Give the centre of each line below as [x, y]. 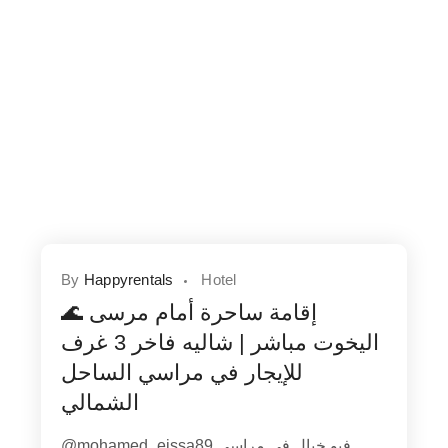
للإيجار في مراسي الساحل [182, 373]
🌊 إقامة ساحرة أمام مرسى [75, 313]
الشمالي [100, 403]
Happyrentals [128, 280]
